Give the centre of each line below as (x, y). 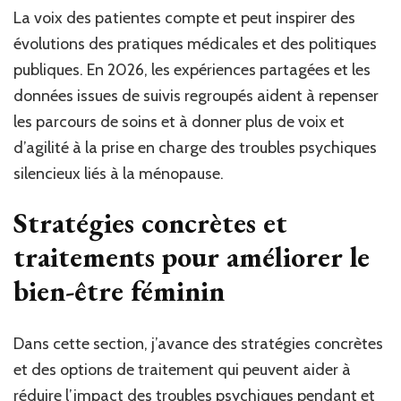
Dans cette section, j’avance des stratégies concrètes (198, 344)
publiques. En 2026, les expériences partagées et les (192, 69)
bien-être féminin (119, 290)
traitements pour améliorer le (192, 256)
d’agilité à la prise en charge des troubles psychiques (195, 147)
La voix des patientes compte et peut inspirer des (184, 17)
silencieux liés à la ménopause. (119, 173)
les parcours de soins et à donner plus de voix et (179, 121)
